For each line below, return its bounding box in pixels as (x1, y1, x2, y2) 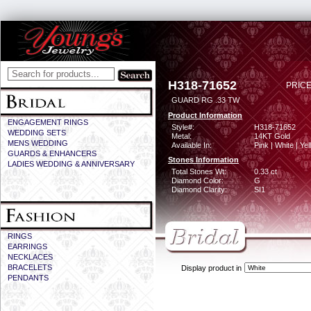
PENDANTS (8, 274, 49, 282)
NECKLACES (8, 253, 53, 261)
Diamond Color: (171, 176, 224, 185)
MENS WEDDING (8, 139, 68, 147)
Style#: (171, 123, 194, 131)
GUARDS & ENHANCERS (8, 149, 96, 158)
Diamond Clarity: (171, 185, 227, 194)
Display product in (180, 264, 242, 272)
